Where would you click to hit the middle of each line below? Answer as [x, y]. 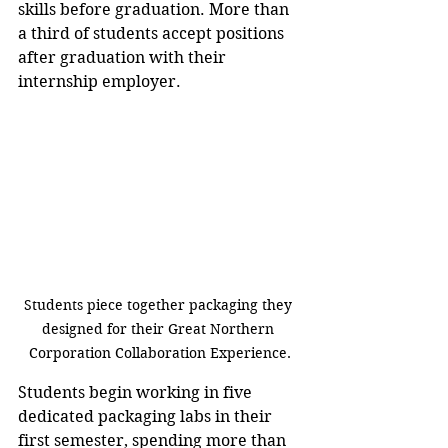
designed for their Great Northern [160, 329]
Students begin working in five [137, 393]
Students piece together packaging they [160, 305]
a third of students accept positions [153, 33]
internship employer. [99, 81]
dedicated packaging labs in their [147, 417]
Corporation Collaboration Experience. [160, 353]
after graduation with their [124, 57]
